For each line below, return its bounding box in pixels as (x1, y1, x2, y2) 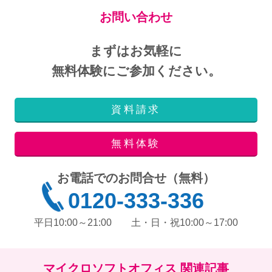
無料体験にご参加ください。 (51, 63, 221, 78)
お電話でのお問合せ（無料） (57, 171, 215, 185)
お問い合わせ (100, 10, 172, 24)
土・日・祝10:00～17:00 (131, 217, 238, 228)
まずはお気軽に (90, 43, 182, 58)
